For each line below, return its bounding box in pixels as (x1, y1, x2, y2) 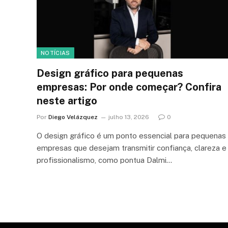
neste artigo (37, 94, 97, 107)
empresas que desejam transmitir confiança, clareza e (37, 143, 226, 152)
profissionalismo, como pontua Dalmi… (37, 155, 172, 164)
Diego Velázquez (48, 113, 98, 121)
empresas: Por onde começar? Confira (37, 80, 221, 93)
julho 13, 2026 (108, 113, 149, 121)
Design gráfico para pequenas (37, 67, 183, 79)
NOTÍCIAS (41, 49, 70, 56)
